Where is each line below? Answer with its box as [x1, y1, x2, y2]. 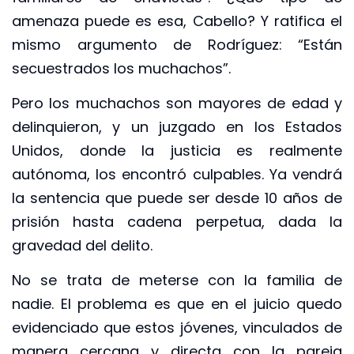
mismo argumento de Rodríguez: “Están [12, 34, 342, 55]
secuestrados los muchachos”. [12, 58, 231, 78]
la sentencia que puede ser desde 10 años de [12, 187, 342, 208]
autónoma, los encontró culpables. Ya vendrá [12, 164, 342, 184]
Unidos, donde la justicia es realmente [12, 140, 342, 160]
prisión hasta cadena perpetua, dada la [12, 211, 342, 232]
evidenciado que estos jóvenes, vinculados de [12, 318, 342, 338]
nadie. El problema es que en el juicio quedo [12, 294, 342, 314]
